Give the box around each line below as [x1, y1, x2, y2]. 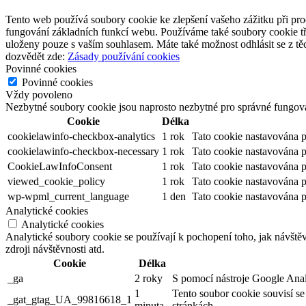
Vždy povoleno [5, 89, 72, 101]
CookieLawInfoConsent [8, 161, 112, 173]
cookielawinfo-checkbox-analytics [8, 130, 155, 143]
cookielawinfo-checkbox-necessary [8, 145, 159, 158]
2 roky [135, 273, 163, 285]
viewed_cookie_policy [8, 176, 105, 188]
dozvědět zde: [5, 51, 68, 63]
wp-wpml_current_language [8, 191, 129, 203]
